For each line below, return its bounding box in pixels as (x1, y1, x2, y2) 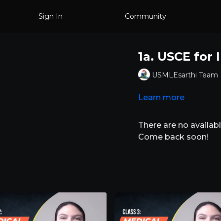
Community (124, 12, 166, 21)
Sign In (38, 12, 63, 21)
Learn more (138, 93, 184, 102)
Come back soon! (138, 132, 209, 142)
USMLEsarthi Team (151, 70, 218, 79)
